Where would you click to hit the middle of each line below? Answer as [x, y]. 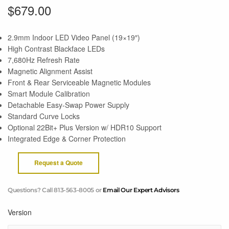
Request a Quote [59, 163]
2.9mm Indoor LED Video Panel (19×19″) [74, 37]
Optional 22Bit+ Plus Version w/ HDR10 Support [85, 127]
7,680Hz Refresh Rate [44, 60]
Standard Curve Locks [44, 116]
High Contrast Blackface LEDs [56, 48]
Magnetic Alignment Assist [50, 71]
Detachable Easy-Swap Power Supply [68, 105]
